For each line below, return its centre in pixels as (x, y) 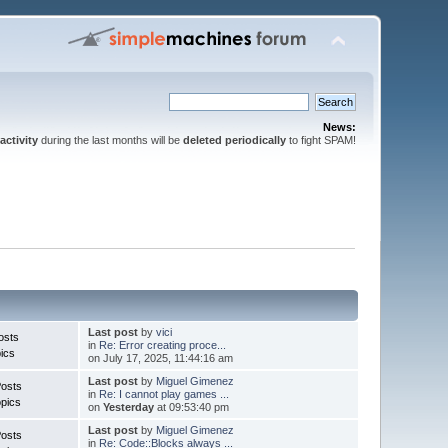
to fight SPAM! (320, 140)
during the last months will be (110, 140)
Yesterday (128, 406)
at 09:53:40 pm (191, 406)
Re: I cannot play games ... (163, 393)
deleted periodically (234, 140)
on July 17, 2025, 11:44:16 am (160, 357)
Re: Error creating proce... (162, 344)
